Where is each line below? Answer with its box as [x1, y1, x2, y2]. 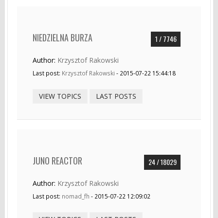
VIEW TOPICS [39, 91, 81, 101]
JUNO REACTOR [33, 154, 82, 167]
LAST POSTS [96, 91, 136, 101]
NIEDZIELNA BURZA [33, 31, 92, 44]
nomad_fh [62, 192, 90, 200]
